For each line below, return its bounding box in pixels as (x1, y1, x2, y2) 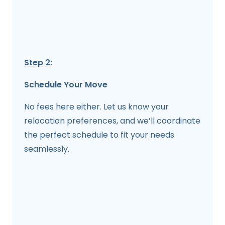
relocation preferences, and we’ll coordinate (24, 115, 200, 127)
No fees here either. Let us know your (24, 100, 169, 113)
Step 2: (24, 56, 52, 68)
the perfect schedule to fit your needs (24, 129, 174, 141)
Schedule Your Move (24, 78, 107, 90)
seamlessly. (24, 143, 69, 155)
